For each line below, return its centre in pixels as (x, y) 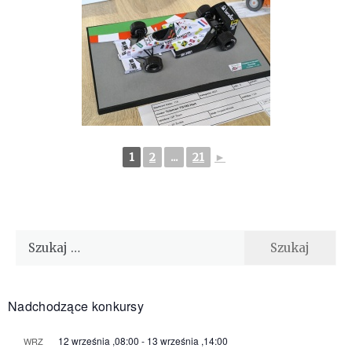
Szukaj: (36, 239)
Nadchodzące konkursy (76, 306)
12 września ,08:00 (99, 340)
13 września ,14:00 (187, 340)
